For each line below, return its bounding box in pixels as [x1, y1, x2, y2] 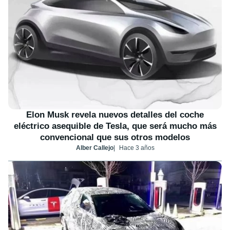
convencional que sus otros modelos [40, 132, 190, 142]
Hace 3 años [119, 144, 155, 151]
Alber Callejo [75, 144, 113, 151]
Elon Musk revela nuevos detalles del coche [26, 109, 204, 120]
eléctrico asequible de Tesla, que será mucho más [13, 121, 217, 131]
